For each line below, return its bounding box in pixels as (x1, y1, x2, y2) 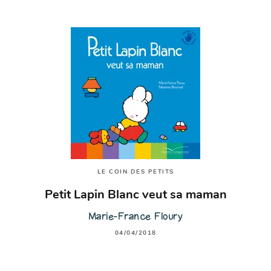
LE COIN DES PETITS (97, 169, 174, 176)
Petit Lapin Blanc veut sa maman (44, 189, 227, 201)
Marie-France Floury (88, 209, 183, 223)
